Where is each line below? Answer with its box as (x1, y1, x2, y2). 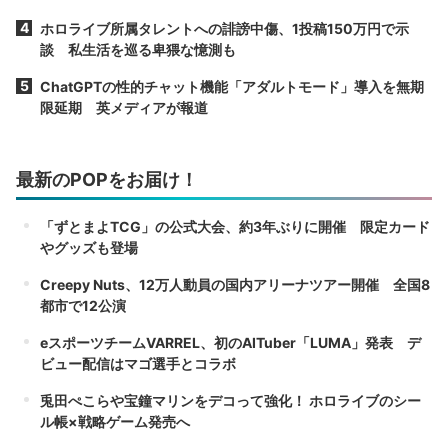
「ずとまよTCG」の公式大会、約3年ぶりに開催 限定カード (40, 217, 430, 235)
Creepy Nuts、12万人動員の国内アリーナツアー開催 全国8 (40, 275, 430, 293)
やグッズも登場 (40, 238, 138, 256)
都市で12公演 (40, 296, 126, 314)
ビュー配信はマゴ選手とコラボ (40, 354, 236, 372)
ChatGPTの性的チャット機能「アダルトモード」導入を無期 (40, 77, 424, 95)
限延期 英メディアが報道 (40, 98, 208, 116)
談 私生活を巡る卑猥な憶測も (40, 40, 236, 58)
